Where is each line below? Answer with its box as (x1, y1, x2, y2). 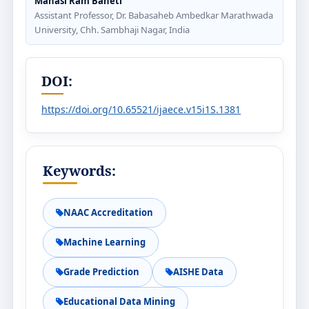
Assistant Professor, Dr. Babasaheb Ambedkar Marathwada (34, 9, 273, 21)
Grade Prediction (63, 266, 139, 278)
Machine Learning (63, 236, 146, 248)
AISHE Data (173, 266, 223, 278)
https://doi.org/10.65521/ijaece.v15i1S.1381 (41, 103, 241, 116)
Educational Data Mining (63, 295, 175, 308)
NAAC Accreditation (63, 206, 153, 219)
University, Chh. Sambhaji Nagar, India (34, 23, 190, 36)
